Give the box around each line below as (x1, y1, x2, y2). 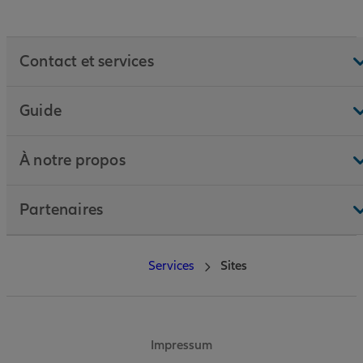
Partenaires (19, 200, 104, 220)
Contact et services (19, 52, 154, 72)
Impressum (151, 337, 212, 354)
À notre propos (19, 151, 126, 171)
